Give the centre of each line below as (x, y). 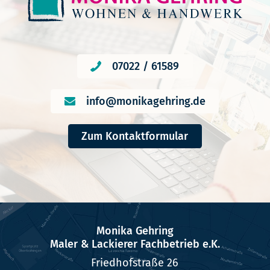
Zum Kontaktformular (135, 137)
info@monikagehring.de (146, 102)
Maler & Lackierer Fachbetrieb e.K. (135, 244)
